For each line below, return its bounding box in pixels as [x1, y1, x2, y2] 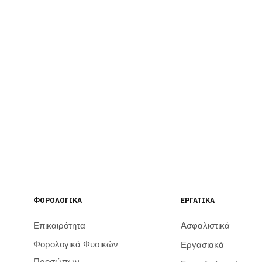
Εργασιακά [180, 238, 224, 252]
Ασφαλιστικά [180, 219, 230, 233]
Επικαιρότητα [33, 219, 85, 233]
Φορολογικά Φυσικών [33, 237, 118, 251]
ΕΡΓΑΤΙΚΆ [180, 195, 215, 205]
